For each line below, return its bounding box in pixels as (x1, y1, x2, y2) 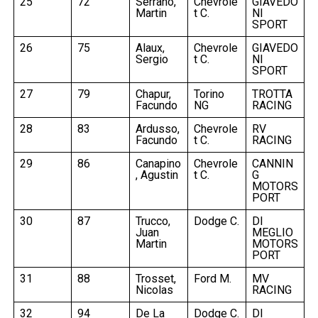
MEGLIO (251, 225, 293, 239)
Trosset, (135, 271, 176, 285)
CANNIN (251, 156, 293, 170)
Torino (193, 87, 224, 101)
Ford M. (193, 271, 231, 285)
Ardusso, (135, 121, 180, 136)
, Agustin (135, 168, 178, 182)
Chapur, (135, 87, 171, 101)
